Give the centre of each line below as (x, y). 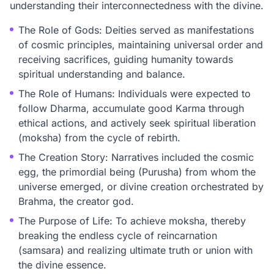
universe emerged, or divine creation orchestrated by (141, 187)
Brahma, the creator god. (76, 201)
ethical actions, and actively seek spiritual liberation (137, 123)
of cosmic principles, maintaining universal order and (141, 45)
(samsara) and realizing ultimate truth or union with (135, 250)
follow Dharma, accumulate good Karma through (131, 108)
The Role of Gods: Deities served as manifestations (136, 30)
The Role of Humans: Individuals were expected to (135, 94)
